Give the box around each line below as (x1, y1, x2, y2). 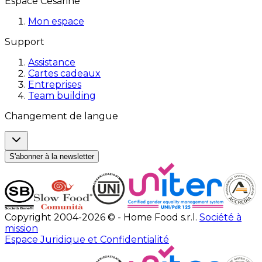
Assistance (28, 57, 75, 68)
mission (5, 223, 38, 235)
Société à (199, 212, 242, 223)
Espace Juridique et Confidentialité (5, 234, 169, 246)
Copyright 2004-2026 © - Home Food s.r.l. (5, 212, 199, 223)
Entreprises (28, 79, 81, 91)
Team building (28, 90, 96, 102)
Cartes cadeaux (28, 68, 101, 80)
